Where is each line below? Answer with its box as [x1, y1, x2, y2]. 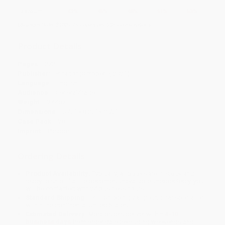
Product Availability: [26, 170, 91, 178]
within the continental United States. [26, 201, 130, 209]
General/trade [55, 89, 95, 97]
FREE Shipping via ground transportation [86, 194, 205, 202]
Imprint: [18, 127, 43, 135]
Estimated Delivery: [26, 210, 87, 218]
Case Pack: [18, 118, 53, 126]
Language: [18, 79, 51, 87]
